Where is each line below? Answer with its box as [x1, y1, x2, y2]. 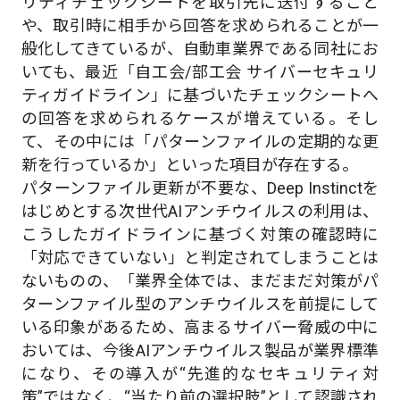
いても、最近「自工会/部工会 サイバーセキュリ [21, 62, 379, 81]
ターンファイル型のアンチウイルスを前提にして [21, 294, 379, 313]
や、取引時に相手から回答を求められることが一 [21, 15, 379, 35]
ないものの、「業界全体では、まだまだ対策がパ [21, 271, 379, 290]
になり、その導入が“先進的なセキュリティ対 [21, 363, 379, 383]
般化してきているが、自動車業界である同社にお [21, 38, 379, 58]
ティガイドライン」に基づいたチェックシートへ [21, 85, 379, 104]
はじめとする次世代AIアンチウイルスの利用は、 [21, 201, 379, 221]
